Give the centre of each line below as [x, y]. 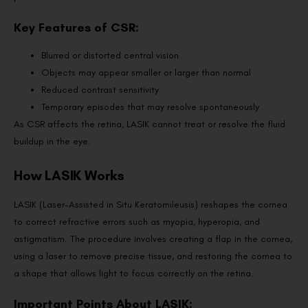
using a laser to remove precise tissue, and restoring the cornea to [153, 256]
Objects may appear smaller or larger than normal [146, 73]
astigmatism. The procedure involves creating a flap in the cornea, [153, 239]
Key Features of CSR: [76, 28]
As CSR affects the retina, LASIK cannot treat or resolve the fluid [150, 124]
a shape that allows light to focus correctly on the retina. [134, 274]
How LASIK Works [69, 176]
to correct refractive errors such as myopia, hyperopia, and [137, 222]
